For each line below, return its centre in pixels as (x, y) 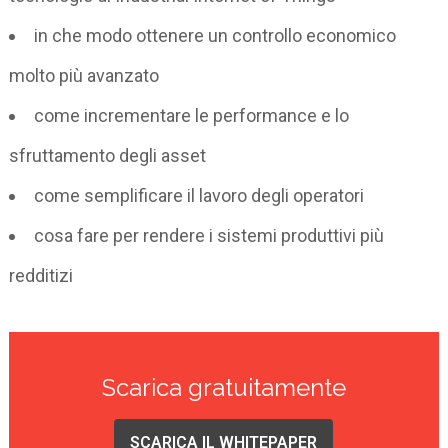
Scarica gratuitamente (223, 387)
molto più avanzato (84, 75)
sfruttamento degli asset (108, 155)
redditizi (41, 275)
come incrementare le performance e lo (192, 115)
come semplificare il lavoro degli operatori (199, 195)
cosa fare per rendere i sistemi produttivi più (209, 235)
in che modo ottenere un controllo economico (215, 35)
